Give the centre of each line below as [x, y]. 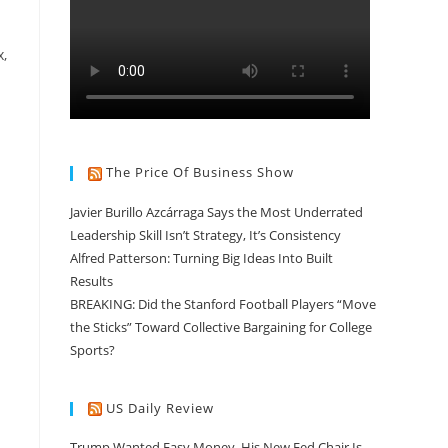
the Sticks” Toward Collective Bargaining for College [221, 326]
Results [91, 280]
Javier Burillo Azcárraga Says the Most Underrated [216, 211]
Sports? [92, 349]
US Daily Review [160, 407]
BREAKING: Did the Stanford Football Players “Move [223, 303]
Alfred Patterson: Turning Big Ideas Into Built [201, 257]
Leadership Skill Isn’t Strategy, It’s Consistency [205, 234]
